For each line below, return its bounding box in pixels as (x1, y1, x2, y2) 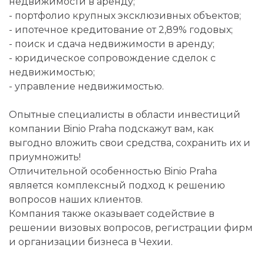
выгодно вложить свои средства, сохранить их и (9, 137, 250, 148)
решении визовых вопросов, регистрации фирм (9, 222, 253, 233)
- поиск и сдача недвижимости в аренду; (9, 38, 214, 49)
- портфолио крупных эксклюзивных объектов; (9, 10, 241, 21)
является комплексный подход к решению (9, 180, 225, 191)
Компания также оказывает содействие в (9, 208, 214, 219)
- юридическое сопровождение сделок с (9, 52, 216, 64)
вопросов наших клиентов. (9, 194, 143, 205)
